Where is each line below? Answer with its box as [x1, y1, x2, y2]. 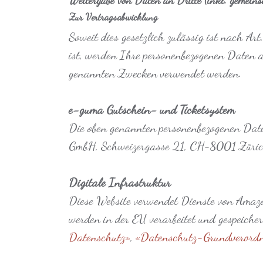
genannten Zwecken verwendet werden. [69, 66, 244, 81]
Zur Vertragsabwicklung [69, 11, 158, 23]
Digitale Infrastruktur [69, 175, 171, 190]
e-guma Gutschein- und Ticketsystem [69, 102, 235, 117]
